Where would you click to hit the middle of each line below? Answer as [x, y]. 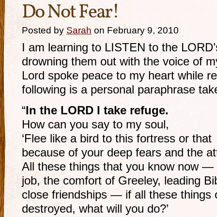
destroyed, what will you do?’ [95, 209]
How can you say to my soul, [95, 124]
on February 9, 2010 [135, 30]
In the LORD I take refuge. [97, 110]
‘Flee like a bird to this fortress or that [117, 139]
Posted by [44, 30]
